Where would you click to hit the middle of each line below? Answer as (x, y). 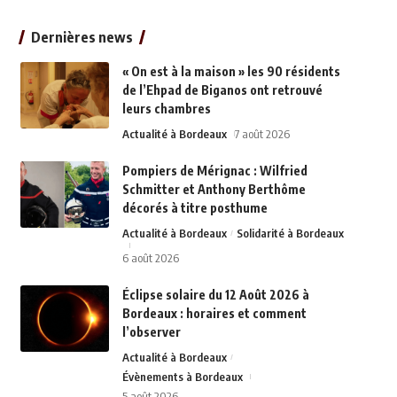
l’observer (151, 331)
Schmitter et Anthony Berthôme (214, 189)
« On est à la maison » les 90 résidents (231, 71)
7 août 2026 (262, 133)
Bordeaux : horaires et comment (214, 313)
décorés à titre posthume (195, 207)
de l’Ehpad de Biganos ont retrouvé (222, 90)
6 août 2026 (150, 257)
